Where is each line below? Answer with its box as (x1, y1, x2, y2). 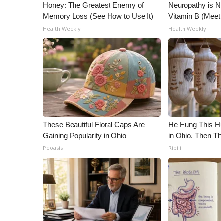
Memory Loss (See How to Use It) (43, 12, 153, 21)
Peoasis (43, 144, 63, 152)
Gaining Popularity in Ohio (43, 131, 126, 140)
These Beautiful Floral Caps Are (43, 120, 145, 129)
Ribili (168, 144, 182, 152)
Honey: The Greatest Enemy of (43, 1, 144, 10)
